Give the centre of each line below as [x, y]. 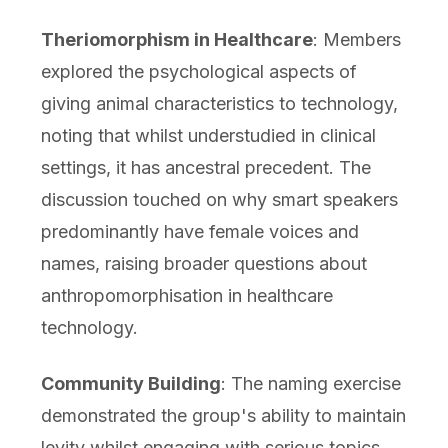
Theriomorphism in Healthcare [176, 40]
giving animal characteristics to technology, [219, 104]
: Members [356, 40]
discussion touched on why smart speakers [219, 200]
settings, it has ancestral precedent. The [205, 168]
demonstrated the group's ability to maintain [223, 416]
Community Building [130, 384]
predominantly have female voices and [199, 232]
